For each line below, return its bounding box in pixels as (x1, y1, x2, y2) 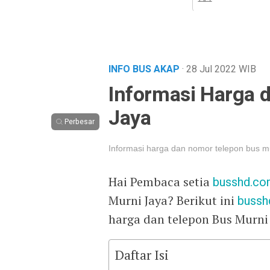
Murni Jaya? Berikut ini (108, 192, 237, 209)
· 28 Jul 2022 (182, 62, 239, 77)
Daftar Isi (115, 246, 169, 263)
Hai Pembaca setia (108, 174, 213, 190)
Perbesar (64, 116, 95, 127)
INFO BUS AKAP (108, 62, 182, 77)
